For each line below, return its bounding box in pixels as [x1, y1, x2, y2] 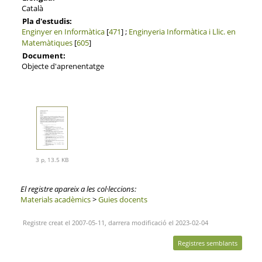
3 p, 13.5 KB [36, 156, 68, 164]
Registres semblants [177, 239, 237, 248]
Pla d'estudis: [22, 15, 72, 26]
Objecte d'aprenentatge [21, 60, 104, 71]
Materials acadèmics [20, 194, 91, 205]
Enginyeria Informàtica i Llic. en [128, 26, 236, 37]
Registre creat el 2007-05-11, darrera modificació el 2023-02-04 [20, 218, 208, 227]
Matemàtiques [21, 37, 73, 48]
